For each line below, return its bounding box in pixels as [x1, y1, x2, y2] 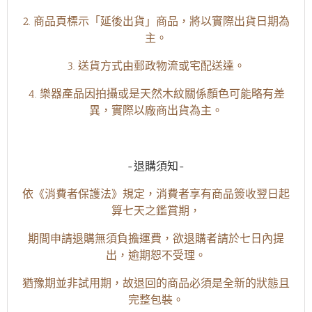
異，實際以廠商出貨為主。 [89, 104, 223, 118]
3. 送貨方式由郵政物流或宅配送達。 [67, 59, 245, 73]
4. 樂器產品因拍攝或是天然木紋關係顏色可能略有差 [27, 87, 285, 101]
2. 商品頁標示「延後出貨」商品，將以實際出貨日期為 [22, 15, 290, 29]
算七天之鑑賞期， [111, 204, 201, 218]
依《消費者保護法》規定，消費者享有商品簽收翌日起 [22, 187, 290, 201]
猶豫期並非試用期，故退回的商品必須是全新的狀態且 [22, 276, 290, 290]
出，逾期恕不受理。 [106, 249, 206, 263]
